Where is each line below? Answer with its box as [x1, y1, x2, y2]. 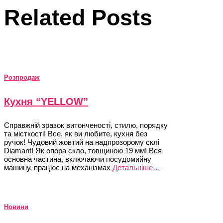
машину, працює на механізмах [4, 163, 111, 172]
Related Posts [4, 5, 152, 31]
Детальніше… [111, 163, 160, 172]
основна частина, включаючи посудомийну [4, 154, 151, 163]
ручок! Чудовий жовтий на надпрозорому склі [4, 137, 159, 146]
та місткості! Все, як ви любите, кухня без [4, 129, 147, 138]
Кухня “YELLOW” [4, 96, 88, 107]
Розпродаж [4, 73, 39, 81]
